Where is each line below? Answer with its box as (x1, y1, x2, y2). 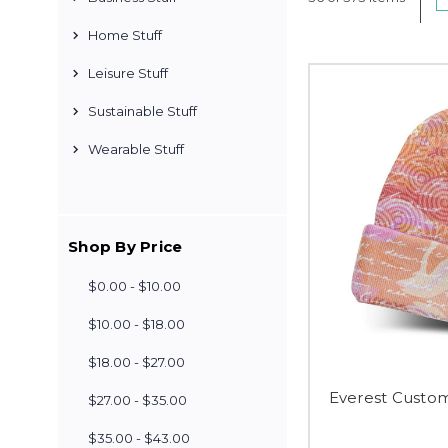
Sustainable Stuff (88, 103, 197, 119)
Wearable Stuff (88, 141, 184, 157)
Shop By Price (68, 237, 183, 256)
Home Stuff (88, 27, 162, 43)
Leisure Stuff (88, 65, 168, 81)
